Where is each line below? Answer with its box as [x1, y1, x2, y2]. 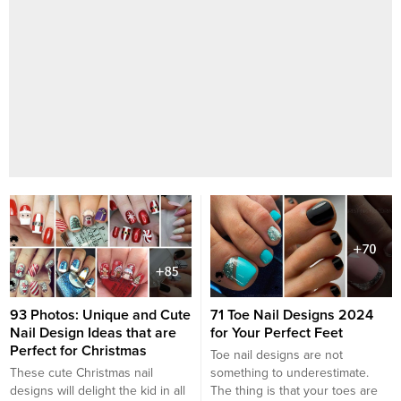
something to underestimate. [210, 365, 369, 381]
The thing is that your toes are [210, 383, 378, 399]
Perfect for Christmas [10, 342, 147, 361]
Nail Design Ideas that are [10, 324, 176, 343]
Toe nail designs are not [210, 347, 343, 363]
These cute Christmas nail [10, 365, 153, 381]
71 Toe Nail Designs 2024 [210, 306, 373, 325]
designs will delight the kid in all [10, 383, 185, 399]
